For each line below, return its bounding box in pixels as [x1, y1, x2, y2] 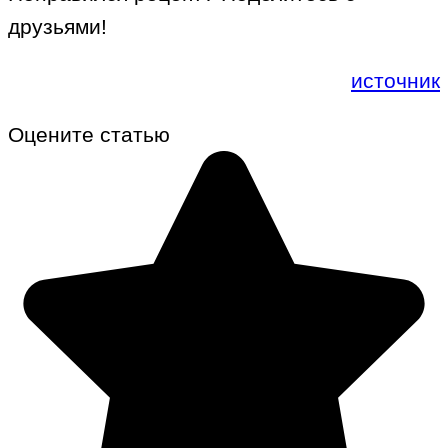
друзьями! [8, 15, 107, 39]
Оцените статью [8, 123, 170, 147]
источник [351, 69, 440, 93]
